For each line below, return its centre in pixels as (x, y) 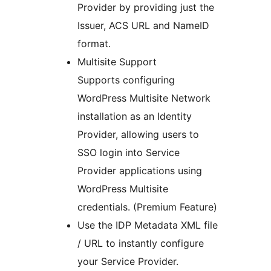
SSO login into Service (129, 153)
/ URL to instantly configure (141, 243)
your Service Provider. (128, 262)
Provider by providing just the (146, 8)
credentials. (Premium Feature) (147, 207)
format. (94, 44)
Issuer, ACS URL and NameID (143, 26)
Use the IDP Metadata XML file (148, 225)
